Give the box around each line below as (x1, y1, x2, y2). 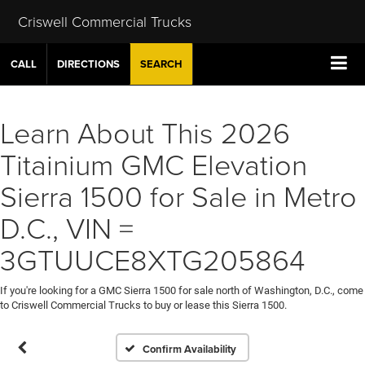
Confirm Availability (143, 341, 237, 357)
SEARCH (140, 56, 182, 72)
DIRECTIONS (57, 56, 120, 72)
